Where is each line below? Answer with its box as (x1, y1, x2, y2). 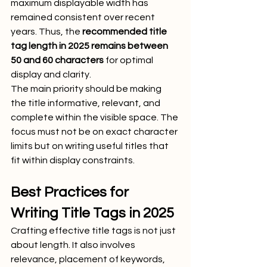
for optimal (104, 55, 155, 65)
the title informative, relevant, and (11, 98, 162, 108)
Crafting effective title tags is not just (11, 225, 178, 235)
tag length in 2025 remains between (11, 41, 170, 51)
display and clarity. (11, 69, 91, 79)
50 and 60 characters (11, 55, 104, 65)
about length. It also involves (11, 240, 137, 250)
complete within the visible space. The (11, 112, 180, 122)
